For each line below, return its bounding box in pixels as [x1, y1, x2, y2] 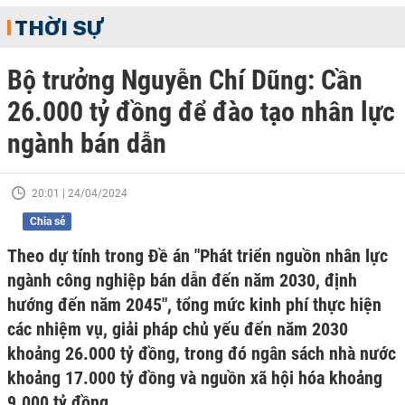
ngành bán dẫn [7, 127, 166, 159]
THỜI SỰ [14, 14, 103, 41]
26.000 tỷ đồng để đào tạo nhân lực [7, 96, 395, 127]
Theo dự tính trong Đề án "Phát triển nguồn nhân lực [7, 245, 388, 267]
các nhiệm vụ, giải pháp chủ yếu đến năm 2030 [7, 318, 348, 340]
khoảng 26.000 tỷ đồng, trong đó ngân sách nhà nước [7, 343, 396, 364]
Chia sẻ [29, 215, 65, 228]
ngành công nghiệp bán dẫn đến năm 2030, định [7, 269, 357, 291]
